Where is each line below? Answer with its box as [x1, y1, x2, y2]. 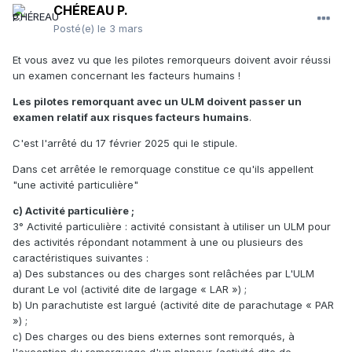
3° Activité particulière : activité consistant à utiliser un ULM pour [13, 220, 331, 233]
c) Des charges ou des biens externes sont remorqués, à [13, 330, 295, 343]
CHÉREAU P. [53, 2, 128, 19]
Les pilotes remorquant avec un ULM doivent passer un [13, 95, 302, 108]
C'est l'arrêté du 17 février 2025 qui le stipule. [13, 137, 237, 150]
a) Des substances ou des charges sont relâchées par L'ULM [13, 267, 314, 280]
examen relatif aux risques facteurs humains [13, 111, 249, 124]
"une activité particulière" [13, 178, 138, 192]
